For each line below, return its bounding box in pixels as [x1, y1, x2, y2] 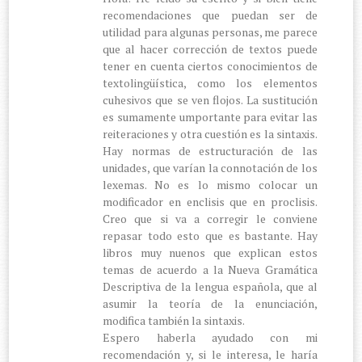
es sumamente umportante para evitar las [103, 108, 318, 124]
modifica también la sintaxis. [103, 312, 246, 328]
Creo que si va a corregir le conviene [103, 210, 318, 226]
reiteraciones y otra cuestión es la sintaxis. [103, 125, 318, 141]
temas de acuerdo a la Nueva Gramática [103, 261, 318, 277]
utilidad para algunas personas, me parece [103, 23, 318, 40]
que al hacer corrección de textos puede [103, 40, 318, 57]
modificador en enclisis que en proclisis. [103, 193, 318, 209]
